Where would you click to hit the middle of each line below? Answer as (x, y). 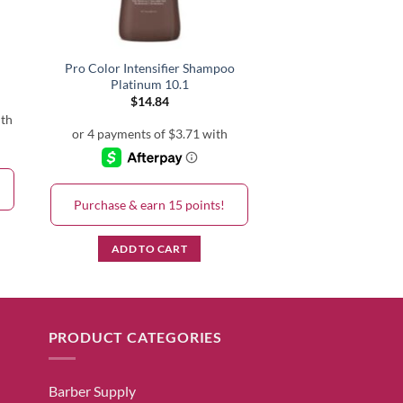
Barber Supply (92, 391)
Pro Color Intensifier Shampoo (149, 67)
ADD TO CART (149, 249)
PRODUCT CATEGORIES (135, 336)
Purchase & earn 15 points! (149, 204)
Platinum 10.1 (149, 84)
